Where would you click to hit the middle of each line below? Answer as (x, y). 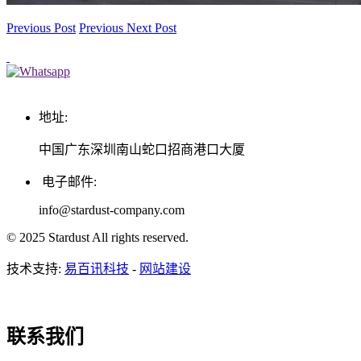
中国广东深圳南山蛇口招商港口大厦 (142, 150)
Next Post (151, 28)
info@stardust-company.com (112, 210)
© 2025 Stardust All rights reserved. (98, 238)
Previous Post (41, 28)
